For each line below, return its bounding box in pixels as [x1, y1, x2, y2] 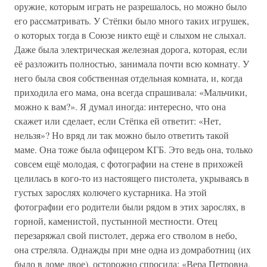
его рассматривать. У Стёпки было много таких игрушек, [14, 14, 249, 27]
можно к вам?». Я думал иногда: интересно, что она [14, 100, 226, 113]
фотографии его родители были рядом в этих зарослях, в [14, 200, 246, 213]
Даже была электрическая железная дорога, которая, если [14, 43, 247, 55]
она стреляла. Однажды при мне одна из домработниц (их [14, 243, 251, 256]
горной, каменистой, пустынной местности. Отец [14, 215, 218, 227]
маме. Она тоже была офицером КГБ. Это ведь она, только [14, 143, 253, 156]
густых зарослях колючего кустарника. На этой [14, 186, 207, 198]
